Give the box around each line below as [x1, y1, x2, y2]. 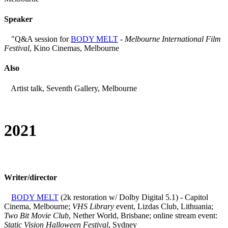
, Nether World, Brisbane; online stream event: [69, 211, 217, 220]
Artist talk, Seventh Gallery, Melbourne [9, 83, 137, 93]
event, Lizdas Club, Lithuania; [114, 202, 213, 211]
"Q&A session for [9, 34, 71, 43]
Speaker [4, 14, 33, 23]
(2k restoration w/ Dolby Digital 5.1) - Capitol [59, 192, 208, 202]
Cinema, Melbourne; [4, 202, 72, 211]
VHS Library [72, 202, 114, 211]
